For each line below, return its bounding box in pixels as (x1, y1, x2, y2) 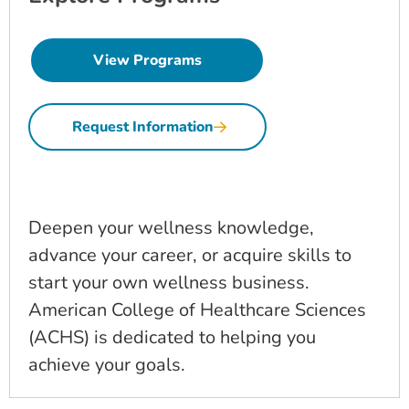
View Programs (92, 49, 202, 70)
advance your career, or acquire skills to (28, 242, 351, 267)
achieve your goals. (28, 351, 185, 377)
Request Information (72, 116, 214, 137)
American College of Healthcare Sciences (28, 297, 366, 322)
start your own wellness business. (28, 269, 309, 295)
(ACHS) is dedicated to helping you (28, 324, 316, 350)
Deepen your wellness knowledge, (28, 215, 314, 240)
